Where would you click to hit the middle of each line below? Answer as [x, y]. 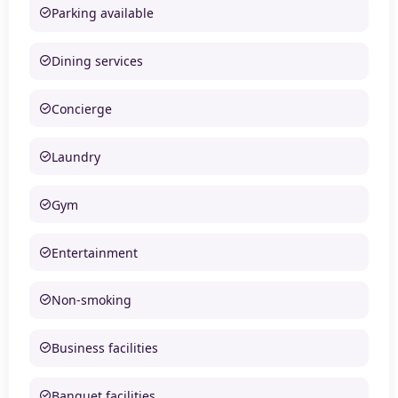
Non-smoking [91, 300]
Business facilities [104, 348]
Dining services [97, 61]
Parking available [102, 13]
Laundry [76, 156]
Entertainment [94, 252]
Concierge [81, 108]
